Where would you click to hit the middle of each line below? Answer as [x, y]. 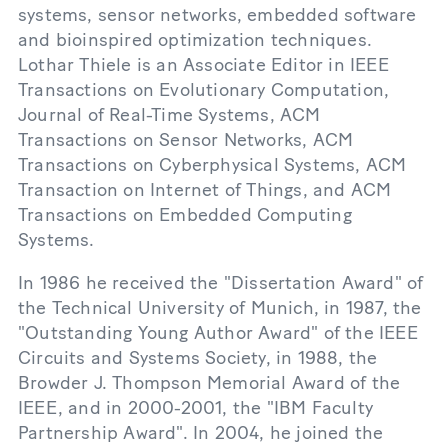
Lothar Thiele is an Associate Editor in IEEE [203, 64]
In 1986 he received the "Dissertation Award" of [221, 282]
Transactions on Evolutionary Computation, [204, 89]
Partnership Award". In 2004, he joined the [201, 432]
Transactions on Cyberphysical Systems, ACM [212, 164]
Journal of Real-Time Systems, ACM [169, 114]
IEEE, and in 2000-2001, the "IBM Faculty [196, 407]
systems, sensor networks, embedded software [217, 14]
